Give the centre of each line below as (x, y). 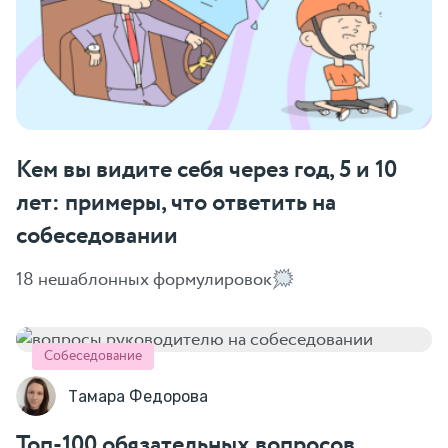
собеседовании (97, 237)
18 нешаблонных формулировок (144, 280)
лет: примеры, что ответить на (176, 204)
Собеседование (93, 356)
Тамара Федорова (138, 396)
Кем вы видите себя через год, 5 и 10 (206, 171)
